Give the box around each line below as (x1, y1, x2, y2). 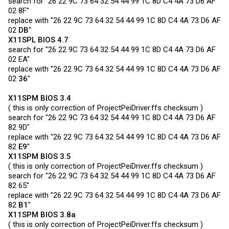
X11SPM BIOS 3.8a (8, 210, 76, 219)
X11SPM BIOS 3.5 (8, 152, 71, 161)
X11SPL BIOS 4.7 (8, 35, 68, 44)
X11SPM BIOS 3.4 (8, 94, 71, 103)
